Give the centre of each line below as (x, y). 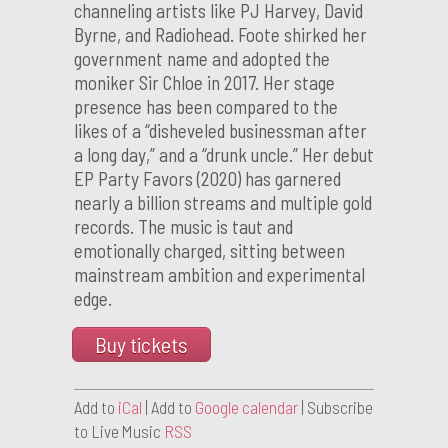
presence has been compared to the (206, 107)
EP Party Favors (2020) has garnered (207, 179)
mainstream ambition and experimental (219, 275)
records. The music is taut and (183, 227)
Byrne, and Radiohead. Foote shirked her (220, 35)
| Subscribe (335, 407)
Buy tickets (141, 344)
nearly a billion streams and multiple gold (223, 203)
